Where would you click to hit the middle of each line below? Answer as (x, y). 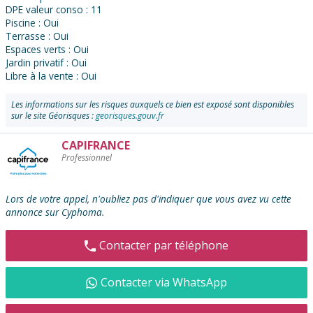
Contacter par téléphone (164, 246)
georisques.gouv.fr (130, 116)
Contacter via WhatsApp (164, 283)
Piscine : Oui (32, 23)
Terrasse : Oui (37, 36)
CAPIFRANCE (96, 146)
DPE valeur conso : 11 (54, 10)
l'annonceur (38, 162)
